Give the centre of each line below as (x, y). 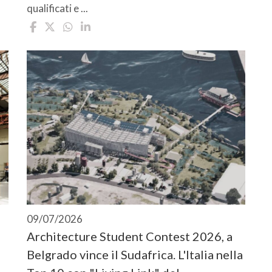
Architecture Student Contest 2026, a (130, 236)
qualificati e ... (57, 8)
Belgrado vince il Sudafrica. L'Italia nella (135, 254)
